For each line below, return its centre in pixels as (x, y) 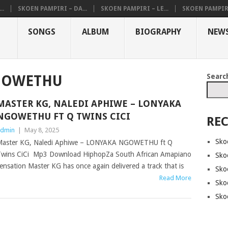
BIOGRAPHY (158, 32)
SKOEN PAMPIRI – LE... (135, 9)
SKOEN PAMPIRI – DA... (52, 9)
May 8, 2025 (41, 130)
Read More (176, 178)
